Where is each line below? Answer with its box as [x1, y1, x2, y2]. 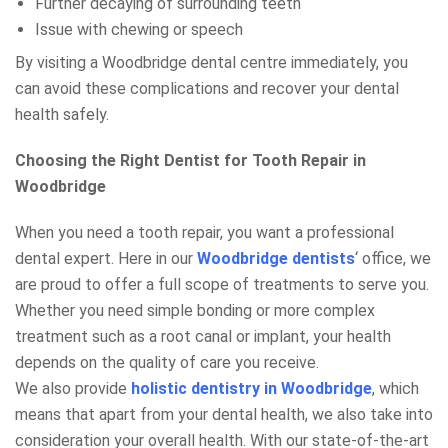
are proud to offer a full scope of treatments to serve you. [15, 275, 429, 295]
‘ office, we [355, 249, 431, 269]
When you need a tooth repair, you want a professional [15, 223, 394, 243]
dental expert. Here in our [15, 249, 197, 269]
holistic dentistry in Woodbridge [131, 379, 372, 399]
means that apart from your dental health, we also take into [15, 405, 433, 425]
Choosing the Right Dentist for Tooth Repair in [15, 151, 366, 171]
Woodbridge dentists [197, 249, 355, 269]
